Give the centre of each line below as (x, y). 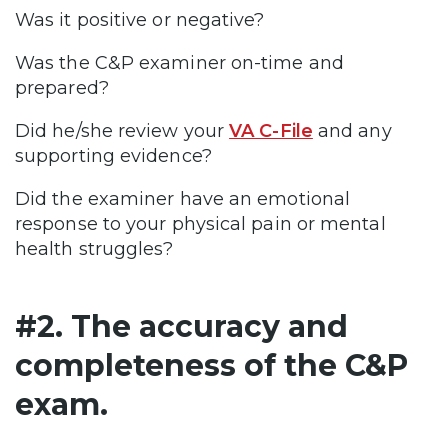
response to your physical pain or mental (200, 224)
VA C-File (271, 131)
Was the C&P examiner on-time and (179, 63)
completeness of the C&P (211, 366)
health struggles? (94, 249)
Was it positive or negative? (140, 20)
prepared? (62, 88)
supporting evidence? (113, 156)
